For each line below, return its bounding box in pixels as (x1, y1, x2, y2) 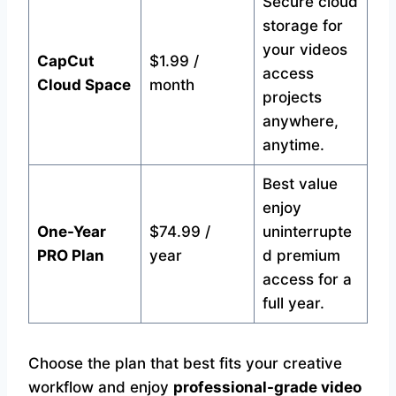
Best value (262, 175, 338, 193)
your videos (262, 41, 347, 58)
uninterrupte (262, 223, 352, 240)
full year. (262, 294, 324, 312)
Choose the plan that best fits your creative (28, 354, 342, 372)
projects (262, 88, 322, 106)
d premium (262, 247, 340, 264)
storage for (262, 17, 343, 34)
